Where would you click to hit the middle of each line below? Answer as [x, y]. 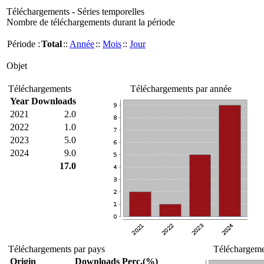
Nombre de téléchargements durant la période [91, 22]
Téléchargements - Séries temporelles [75, 11]
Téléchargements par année [181, 89]
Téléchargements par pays [57, 249]
